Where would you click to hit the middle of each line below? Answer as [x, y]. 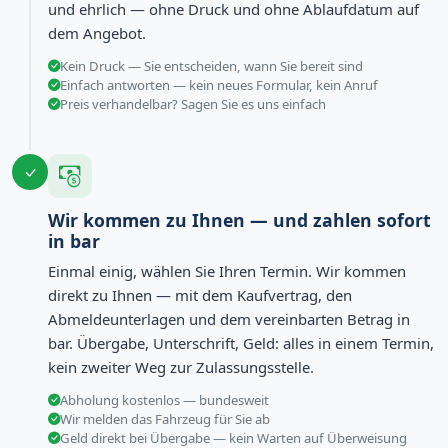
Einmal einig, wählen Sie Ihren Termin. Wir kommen [227, 270]
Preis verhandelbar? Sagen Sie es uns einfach [193, 104]
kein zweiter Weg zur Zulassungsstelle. [181, 366]
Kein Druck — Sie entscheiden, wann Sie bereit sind [211, 66]
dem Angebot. [97, 33]
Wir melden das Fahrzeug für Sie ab [165, 418]
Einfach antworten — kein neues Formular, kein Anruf [219, 85]
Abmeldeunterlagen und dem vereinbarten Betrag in [229, 318]
